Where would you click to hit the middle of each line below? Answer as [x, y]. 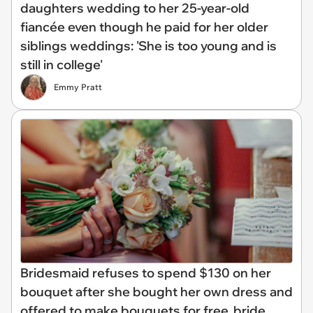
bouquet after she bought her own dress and [156, 291]
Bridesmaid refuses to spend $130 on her [146, 272]
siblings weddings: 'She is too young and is [148, 46]
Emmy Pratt [78, 87]
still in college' [61, 65]
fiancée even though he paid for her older [144, 27]
